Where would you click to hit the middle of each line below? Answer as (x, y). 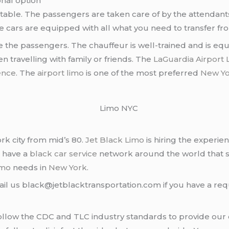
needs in (30, 167)
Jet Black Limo (115, 140)
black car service (64, 153)
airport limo (61, 73)
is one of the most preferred (142, 73)
